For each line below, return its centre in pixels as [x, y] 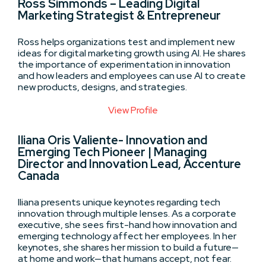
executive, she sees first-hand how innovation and [127, 224]
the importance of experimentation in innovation [124, 64]
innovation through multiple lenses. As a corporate [127, 213]
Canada [39, 175]
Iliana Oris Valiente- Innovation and [113, 140]
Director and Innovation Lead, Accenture [129, 164]
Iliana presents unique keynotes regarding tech [119, 202]
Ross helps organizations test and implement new [126, 42]
